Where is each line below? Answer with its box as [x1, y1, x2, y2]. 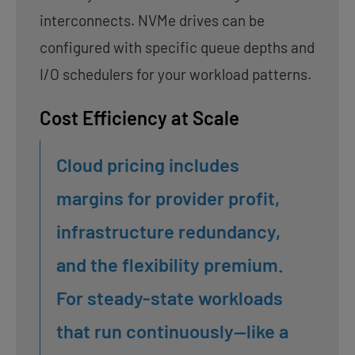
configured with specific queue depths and [40, 37, 315, 56]
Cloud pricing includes [56, 152, 239, 176]
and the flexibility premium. [56, 252, 283, 276]
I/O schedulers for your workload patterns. [40, 64, 311, 83]
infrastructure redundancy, [56, 219, 281, 242]
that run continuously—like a [56, 319, 288, 342]
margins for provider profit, [56, 185, 280, 209]
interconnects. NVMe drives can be [40, 10, 265, 29]
